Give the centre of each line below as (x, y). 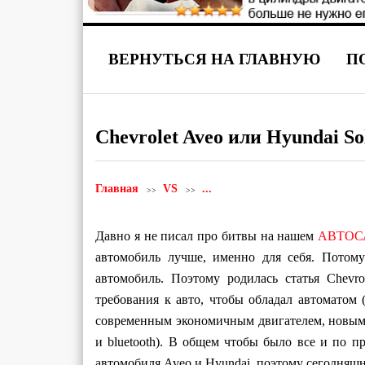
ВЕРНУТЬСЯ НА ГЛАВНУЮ (215, 59)
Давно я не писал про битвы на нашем (207, 236)
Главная (117, 189)
